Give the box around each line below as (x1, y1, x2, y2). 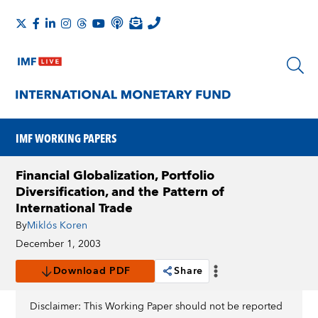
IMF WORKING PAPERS (16, 129, 117, 147)
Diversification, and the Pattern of (16, 181, 225, 203)
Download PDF (53, 263, 131, 280)
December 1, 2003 (16, 236, 102, 253)
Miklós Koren (27, 217, 88, 234)
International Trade (16, 197, 133, 219)
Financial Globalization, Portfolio (16, 165, 215, 187)
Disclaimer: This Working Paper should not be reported (30, 298, 283, 315)
